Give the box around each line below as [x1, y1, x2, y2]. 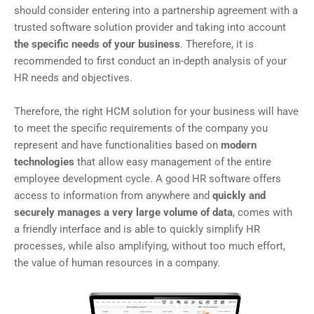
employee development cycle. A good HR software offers [14, 172, 281, 186]
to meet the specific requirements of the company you [14, 122, 268, 135]
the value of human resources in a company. [14, 257, 220, 270]
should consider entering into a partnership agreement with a [14, 4, 298, 18]
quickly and [212, 189, 266, 203]
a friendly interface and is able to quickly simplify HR [14, 223, 260, 236]
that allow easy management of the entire [74, 156, 271, 169]
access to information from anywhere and [14, 189, 212, 203]
